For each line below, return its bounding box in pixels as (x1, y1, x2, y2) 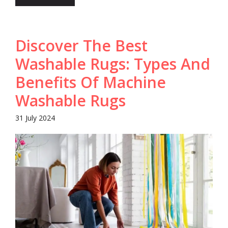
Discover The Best (15, 35, 148, 56)
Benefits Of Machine (15, 72, 166, 93)
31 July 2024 (15, 113, 55, 123)
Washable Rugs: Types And (15, 53, 210, 75)
